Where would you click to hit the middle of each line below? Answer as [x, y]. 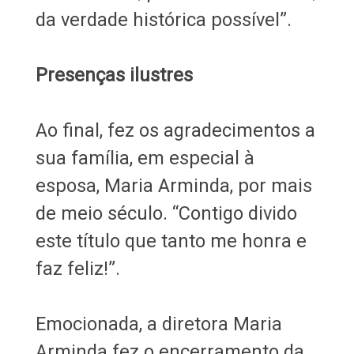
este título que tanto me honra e [171, 241]
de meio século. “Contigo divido [166, 213]
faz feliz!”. [77, 268]
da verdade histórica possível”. [163, 19]
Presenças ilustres [116, 75]
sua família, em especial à [145, 158]
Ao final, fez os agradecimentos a [175, 130]
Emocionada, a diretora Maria [158, 324]
